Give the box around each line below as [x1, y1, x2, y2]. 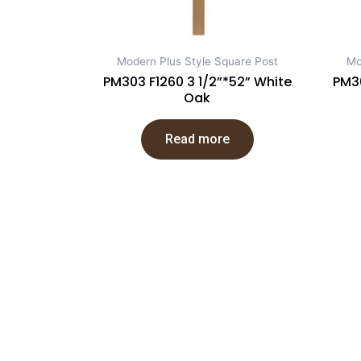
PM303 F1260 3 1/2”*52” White [102, 72, 292, 91]
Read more [164, 131, 230, 147]
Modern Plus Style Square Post [116, 54, 278, 68]
